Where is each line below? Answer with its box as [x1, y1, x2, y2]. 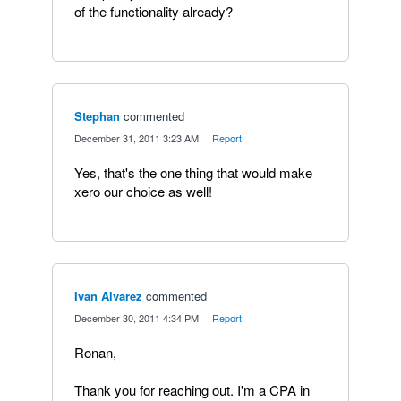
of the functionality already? [74, 2, 233, 21]
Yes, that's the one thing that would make [74, 163, 312, 182]
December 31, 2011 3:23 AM [74, 131, 199, 145]
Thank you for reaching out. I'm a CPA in [74, 380, 310, 399]
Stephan [74, 107, 120, 124]
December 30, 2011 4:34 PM [74, 311, 199, 325]
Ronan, [74, 343, 116, 362]
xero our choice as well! [74, 182, 212, 200]
